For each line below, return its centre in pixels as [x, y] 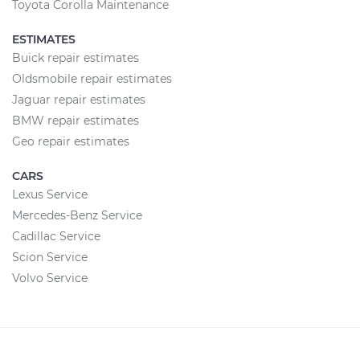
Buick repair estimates [76, 58]
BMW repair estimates [76, 121]
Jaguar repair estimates [79, 100]
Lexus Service [50, 194]
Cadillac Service [56, 236]
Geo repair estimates [71, 141]
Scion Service [50, 257]
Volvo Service [50, 278]
